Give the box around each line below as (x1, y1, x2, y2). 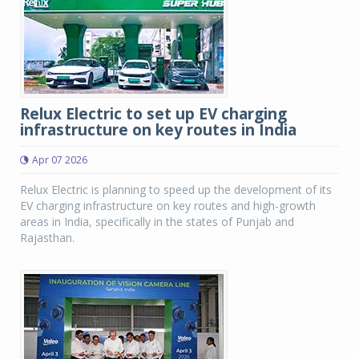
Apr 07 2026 (32, 153, 87, 167)
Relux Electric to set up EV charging (20, 103, 287, 124)
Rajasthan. (20, 230, 75, 245)
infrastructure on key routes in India (20, 119, 296, 140)
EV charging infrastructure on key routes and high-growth (20, 198, 316, 213)
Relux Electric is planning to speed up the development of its (20, 182, 332, 197)
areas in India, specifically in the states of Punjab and (20, 214, 294, 229)
